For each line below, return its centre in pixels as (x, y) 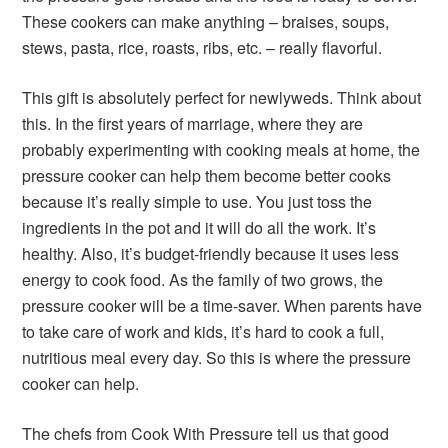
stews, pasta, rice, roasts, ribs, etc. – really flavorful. (202, 47)
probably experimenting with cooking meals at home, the (221, 149)
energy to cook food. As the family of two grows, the (203, 279)
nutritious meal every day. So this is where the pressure (217, 357)
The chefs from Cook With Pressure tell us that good (206, 433)
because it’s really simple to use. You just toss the (197, 201)
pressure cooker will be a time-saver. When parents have (222, 305)
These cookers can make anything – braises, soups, (206, 21)
